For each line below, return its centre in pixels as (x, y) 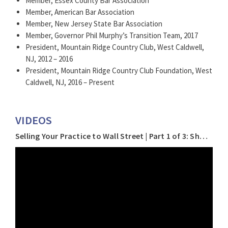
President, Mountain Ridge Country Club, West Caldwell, (115, 47)
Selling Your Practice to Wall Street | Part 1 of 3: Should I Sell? (203, 136)
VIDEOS (34, 120)
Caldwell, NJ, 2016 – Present (70, 82)
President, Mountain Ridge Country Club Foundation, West (119, 71)
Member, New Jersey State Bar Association (94, 24)
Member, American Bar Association (80, 12)
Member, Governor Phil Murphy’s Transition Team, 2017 (112, 36)
